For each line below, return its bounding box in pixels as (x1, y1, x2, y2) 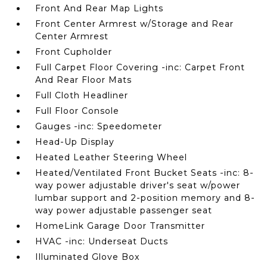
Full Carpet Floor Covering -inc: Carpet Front (35, 62, 246, 73)
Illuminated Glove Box (35, 252, 141, 262)
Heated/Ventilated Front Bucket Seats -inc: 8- (35, 167, 254, 178)
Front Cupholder (35, 46, 113, 57)
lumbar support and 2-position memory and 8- (35, 193, 256, 203)
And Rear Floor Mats (35, 74, 132, 85)
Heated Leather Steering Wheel (35, 152, 188, 163)
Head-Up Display (35, 136, 115, 147)
